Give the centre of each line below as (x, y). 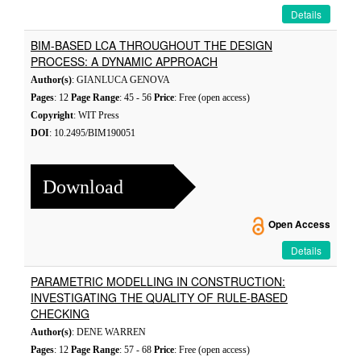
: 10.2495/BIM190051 (92, 133)
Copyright (52, 115)
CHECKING (60, 313)
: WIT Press (96, 115)
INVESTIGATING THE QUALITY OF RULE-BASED (159, 297)
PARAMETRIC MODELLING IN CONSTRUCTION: (158, 281)
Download (83, 187)
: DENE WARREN (109, 332)
